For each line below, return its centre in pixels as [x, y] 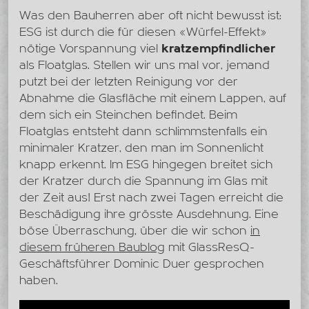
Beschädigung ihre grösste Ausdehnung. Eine [149, 215]
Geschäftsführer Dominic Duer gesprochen [142, 264]
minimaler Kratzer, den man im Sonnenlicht [141, 148]
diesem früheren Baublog [92, 248]
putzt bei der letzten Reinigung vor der [129, 82]
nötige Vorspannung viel [90, 49]
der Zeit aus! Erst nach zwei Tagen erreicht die [151, 198]
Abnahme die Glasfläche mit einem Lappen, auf [153, 99]
